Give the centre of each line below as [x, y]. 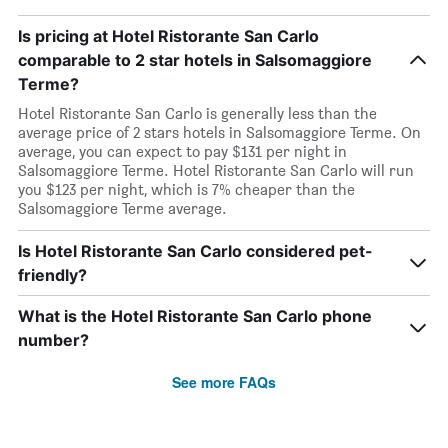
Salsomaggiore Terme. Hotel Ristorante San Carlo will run [216, 170]
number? [53, 340]
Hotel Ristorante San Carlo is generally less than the [197, 113]
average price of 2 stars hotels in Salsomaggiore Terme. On [219, 132]
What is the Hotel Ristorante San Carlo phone [195, 316]
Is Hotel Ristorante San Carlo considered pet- [195, 251]
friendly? [52, 275]
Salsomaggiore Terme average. [122, 208]
